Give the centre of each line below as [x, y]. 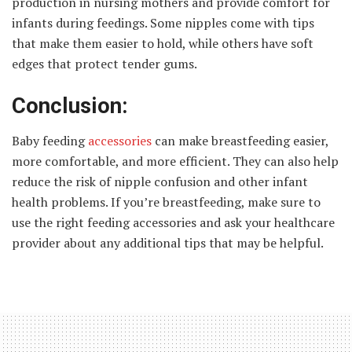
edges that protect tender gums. [104, 64]
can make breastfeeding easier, [240, 141]
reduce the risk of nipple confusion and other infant [160, 182]
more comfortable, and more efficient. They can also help [175, 161]
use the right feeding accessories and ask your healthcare [173, 223]
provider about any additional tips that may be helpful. [168, 243]
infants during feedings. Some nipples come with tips [163, 23]
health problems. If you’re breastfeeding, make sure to [166, 202]
